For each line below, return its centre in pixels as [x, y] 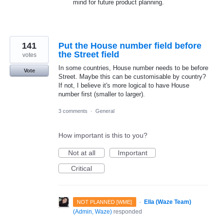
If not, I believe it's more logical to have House [124, 85]
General [105, 111]
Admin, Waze [92, 211]
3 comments [73, 111]
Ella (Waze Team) [167, 202]
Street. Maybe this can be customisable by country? [132, 76]
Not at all [82, 153]
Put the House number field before [130, 45]
